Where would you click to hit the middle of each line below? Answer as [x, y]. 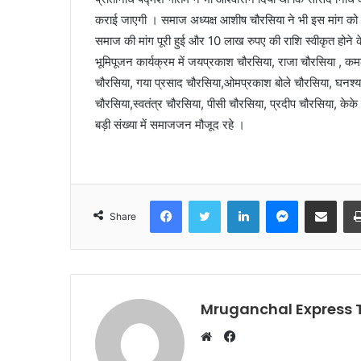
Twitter [238, 199]
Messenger [326, 199]
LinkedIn [280, 199]
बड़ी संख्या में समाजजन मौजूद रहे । [170, 124]
